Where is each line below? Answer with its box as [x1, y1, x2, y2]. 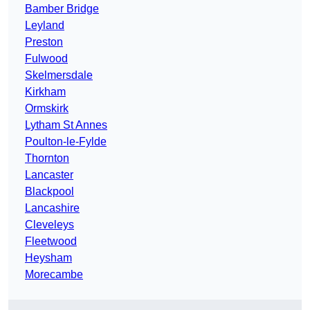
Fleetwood [25, 235, 77, 248]
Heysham [25, 252, 72, 264]
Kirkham [25, 86, 66, 98]
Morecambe [25, 268, 83, 281]
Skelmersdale [25, 69, 93, 82]
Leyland [25, 19, 64, 32]
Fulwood [25, 53, 68, 65]
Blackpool [25, 185, 74, 198]
